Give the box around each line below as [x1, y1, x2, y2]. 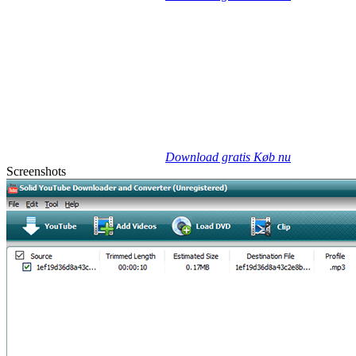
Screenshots [6, 164, 66, 179]
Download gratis [165, 150, 253, 164]
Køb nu [253, 150, 291, 164]
